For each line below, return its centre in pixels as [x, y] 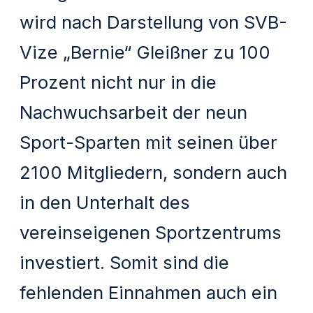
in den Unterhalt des [105, 202]
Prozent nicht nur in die [118, 82]
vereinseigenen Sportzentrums [151, 232]
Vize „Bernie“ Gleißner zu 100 [145, 52]
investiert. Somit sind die [125, 262]
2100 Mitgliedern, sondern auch [154, 172]
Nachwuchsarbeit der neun [134, 112]
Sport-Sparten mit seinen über [149, 142]
